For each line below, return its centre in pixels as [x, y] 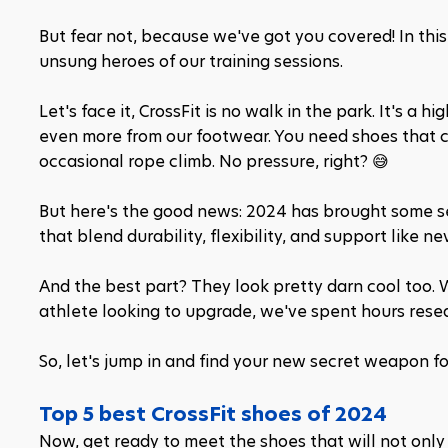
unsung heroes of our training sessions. [191, 61]
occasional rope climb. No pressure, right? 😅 [214, 161]
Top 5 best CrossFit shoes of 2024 [213, 414]
